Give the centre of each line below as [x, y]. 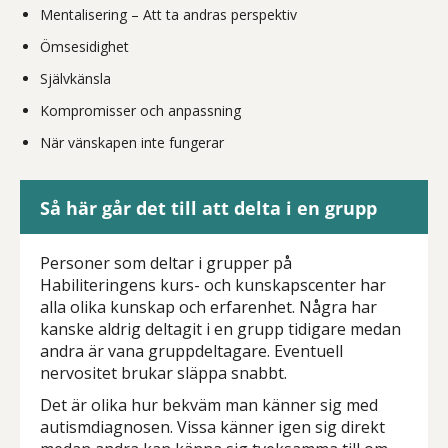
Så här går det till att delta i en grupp [208, 208]
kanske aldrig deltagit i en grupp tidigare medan [220, 329]
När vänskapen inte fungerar [132, 142]
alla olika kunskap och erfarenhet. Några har [208, 307]
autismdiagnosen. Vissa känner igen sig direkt [212, 427]
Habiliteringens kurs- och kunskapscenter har [213, 285]
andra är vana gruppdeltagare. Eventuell [191, 351]
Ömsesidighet [84, 46]
